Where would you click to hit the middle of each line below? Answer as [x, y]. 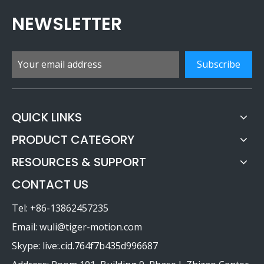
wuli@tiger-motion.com [91, 227]
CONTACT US [50, 184]
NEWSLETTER [67, 24]
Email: [26, 227]
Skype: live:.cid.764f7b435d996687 [85, 245]
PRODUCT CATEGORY [73, 139]
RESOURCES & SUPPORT [79, 162]
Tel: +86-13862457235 [60, 208]
